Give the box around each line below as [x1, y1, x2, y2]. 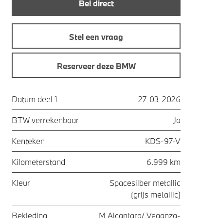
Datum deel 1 [12, 94, 57, 104]
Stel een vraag [69, 32, 123, 42]
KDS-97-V [145, 136, 181, 146]
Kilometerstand [12, 157, 65, 167]
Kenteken [12, 136, 45, 146]
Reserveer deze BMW [56, 60, 136, 71]
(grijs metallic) [131, 189, 181, 200]
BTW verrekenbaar [12, 115, 79, 125]
